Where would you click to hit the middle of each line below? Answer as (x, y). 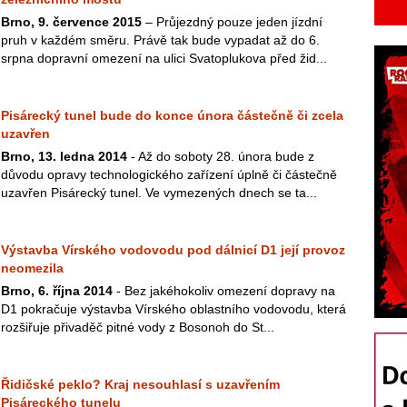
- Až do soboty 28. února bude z (221, 156)
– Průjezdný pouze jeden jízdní (232, 22)
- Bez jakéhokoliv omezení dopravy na (224, 291)
